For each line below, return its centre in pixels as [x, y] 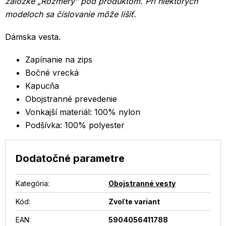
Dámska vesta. [33, 37]
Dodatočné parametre [70, 159]
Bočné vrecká [52, 73]
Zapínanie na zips [59, 60]
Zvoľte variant [134, 202]
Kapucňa [42, 86]
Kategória [32, 184]
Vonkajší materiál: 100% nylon [83, 112]
